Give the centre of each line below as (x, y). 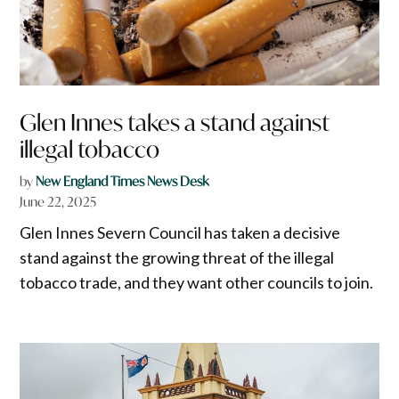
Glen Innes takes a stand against (175, 123)
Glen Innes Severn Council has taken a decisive (180, 233)
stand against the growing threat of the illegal (177, 258)
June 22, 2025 (58, 202)
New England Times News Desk (122, 182)
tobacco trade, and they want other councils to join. (197, 283)
